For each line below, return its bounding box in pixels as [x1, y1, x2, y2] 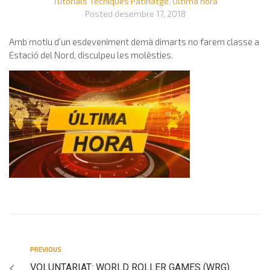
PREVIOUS [30, 245, 61, 253]
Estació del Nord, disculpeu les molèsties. [9, 49, 175, 60]
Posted [84, 8, 115, 19]
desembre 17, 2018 [114, 8, 186, 19]
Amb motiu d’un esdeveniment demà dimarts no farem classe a [9, 36, 259, 47]
